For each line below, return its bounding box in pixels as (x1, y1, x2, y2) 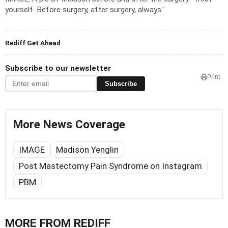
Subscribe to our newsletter (5, 64, 111, 73)
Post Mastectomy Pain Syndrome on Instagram (19, 161, 202, 172)
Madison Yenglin (56, 145, 119, 155)
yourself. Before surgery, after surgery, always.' (5, 5, 164, 15)
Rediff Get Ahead (5, 39, 61, 47)
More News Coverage (13, 118, 125, 132)
